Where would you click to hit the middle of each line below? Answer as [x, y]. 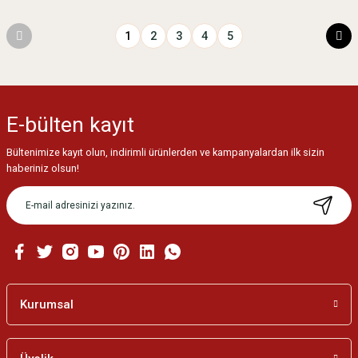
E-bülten [48, 124]
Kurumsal [47, 304]
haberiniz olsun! [43, 168]
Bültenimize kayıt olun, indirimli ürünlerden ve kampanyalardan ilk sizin [165, 152]
